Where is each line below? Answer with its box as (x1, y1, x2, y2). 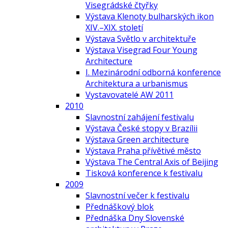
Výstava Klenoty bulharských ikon (85, 10, 214, 22)
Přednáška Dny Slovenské (85, 212, 184, 223)
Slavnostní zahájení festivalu (85, 111, 194, 123)
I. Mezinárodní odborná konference (85, 66, 221, 78)
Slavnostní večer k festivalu (85, 189, 189, 201)
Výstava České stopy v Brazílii (85, 122, 197, 134)
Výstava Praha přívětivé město (85, 145, 201, 156)
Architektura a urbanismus (85, 77, 188, 89)
